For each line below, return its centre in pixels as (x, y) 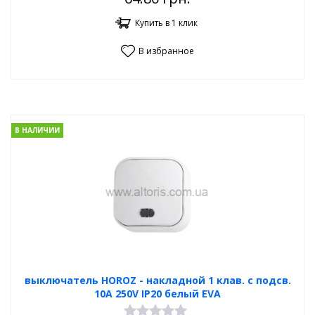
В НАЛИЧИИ (37, 130)
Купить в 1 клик (166, 23)
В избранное (166, 51)
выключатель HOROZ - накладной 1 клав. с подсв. (157, 280)
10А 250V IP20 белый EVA (157, 294)
